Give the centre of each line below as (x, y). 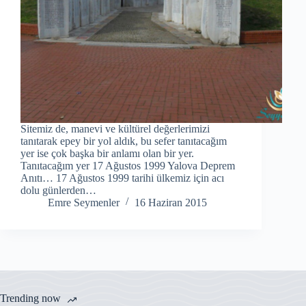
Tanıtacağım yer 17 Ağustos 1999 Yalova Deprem (128, 165)
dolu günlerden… (58, 190)
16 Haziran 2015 (171, 202)
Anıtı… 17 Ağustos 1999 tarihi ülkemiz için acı (122, 178)
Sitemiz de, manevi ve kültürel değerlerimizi (115, 128)
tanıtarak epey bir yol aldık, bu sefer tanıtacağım (124, 141)
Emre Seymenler (84, 202)
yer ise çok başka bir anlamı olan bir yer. (107, 153)
